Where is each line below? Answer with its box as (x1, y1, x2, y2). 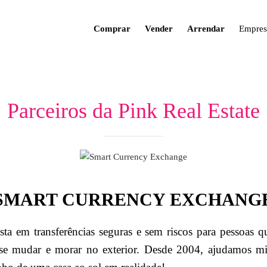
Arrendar (187, 23, 225, 33)
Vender (145, 23, 173, 33)
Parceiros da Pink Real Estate (7, 99, 260, 123)
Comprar (94, 23, 131, 33)
